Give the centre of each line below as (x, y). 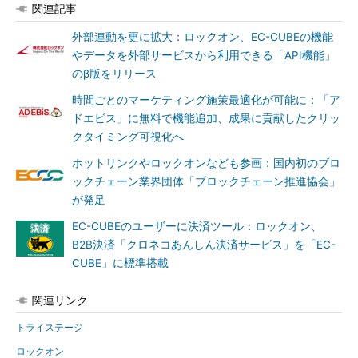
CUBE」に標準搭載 (120, 263)
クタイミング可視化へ (128, 137)
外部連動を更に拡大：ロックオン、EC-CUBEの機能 (203, 37)
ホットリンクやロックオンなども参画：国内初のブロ (206, 163)
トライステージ (50, 327)
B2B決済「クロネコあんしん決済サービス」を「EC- (204, 245)
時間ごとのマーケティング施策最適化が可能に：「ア (206, 100)
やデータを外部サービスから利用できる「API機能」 (204, 55)
